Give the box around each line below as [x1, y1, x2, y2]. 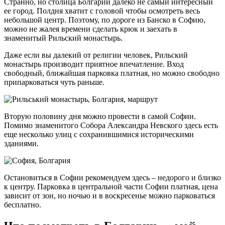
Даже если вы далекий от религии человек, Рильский [4, 50, 188, 59]
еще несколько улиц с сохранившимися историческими [4, 130, 194, 139]
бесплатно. [4, 200, 41, 209]
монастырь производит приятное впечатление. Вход [4, 59, 184, 68]
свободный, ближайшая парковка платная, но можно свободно [4, 68, 219, 77]
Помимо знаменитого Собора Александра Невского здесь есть [4, 121, 218, 130]
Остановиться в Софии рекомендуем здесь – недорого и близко [4, 173, 221, 182]
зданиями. [4, 139, 39, 148]
